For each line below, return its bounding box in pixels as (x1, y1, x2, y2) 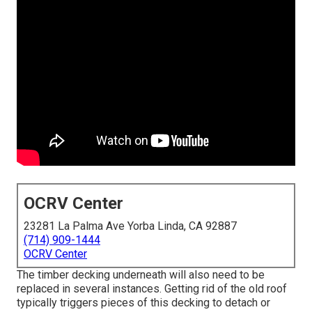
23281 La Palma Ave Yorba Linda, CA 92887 (24, 219, 237, 233)
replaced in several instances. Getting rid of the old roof (17, 282, 287, 296)
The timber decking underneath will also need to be (17, 268, 265, 282)
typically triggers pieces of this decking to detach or (17, 296, 270, 310)
